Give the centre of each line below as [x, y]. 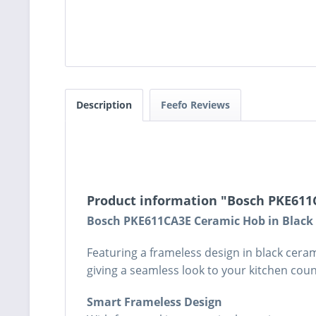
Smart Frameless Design [154, 302]
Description [104, 105]
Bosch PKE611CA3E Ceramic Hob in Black [200, 221]
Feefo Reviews [195, 105]
